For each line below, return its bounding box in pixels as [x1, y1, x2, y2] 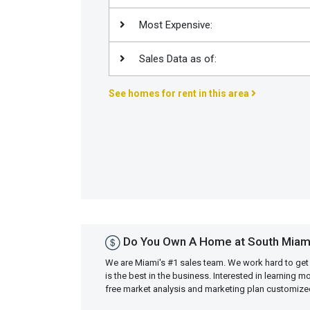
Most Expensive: [136, 19, 212, 31]
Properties [22, 67, 68, 78]
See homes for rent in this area [109, 88, 251, 99]
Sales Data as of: [136, 53, 217, 65]
